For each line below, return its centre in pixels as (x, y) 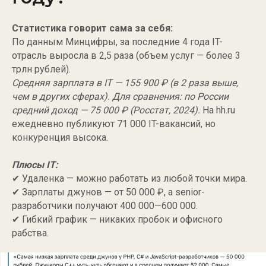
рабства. (30, 233)
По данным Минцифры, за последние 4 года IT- (117, 42)
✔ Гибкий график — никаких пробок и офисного (117, 219)
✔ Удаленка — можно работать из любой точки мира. (129, 178)
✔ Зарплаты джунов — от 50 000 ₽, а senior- (108, 192)
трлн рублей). (41, 69)
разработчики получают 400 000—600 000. (105, 206)
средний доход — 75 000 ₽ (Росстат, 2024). (107, 110)
